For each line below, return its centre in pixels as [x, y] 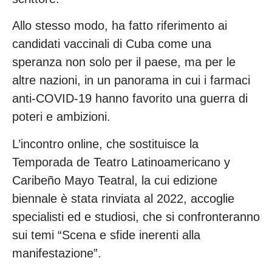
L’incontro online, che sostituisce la [105, 144]
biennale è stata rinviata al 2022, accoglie [123, 198]
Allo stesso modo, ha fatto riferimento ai [120, 26]
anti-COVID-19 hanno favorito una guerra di [130, 99]
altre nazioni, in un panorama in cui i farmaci [131, 80]
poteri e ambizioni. [61, 117]
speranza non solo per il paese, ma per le [124, 62]
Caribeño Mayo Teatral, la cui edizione [115, 180]
